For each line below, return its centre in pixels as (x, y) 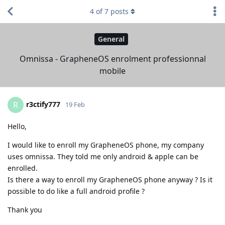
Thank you (25, 209)
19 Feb (75, 104)
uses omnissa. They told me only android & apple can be (103, 156)
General (111, 39)
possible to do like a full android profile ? (76, 191)
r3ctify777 (43, 104)
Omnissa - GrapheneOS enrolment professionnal (113, 59)
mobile (113, 71)
